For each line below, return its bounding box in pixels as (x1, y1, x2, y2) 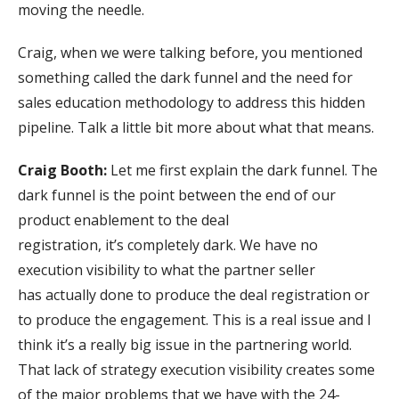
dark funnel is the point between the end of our (18, 184, 336, 205)
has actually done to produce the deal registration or (18, 284, 370, 305)
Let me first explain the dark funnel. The (107, 159, 378, 180)
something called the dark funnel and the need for (18, 67, 353, 87)
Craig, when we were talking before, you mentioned (18, 42, 362, 62)
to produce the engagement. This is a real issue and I (18, 309, 371, 330)
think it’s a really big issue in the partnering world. (18, 334, 352, 354)
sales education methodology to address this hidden (18, 92, 365, 112)
